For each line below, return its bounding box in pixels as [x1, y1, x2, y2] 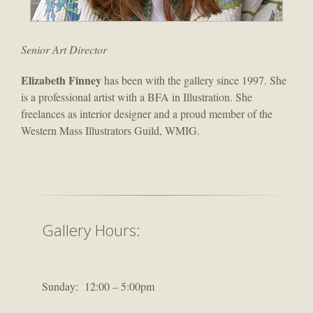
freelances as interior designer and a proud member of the [21, 105, 272, 121]
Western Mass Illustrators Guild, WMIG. [21, 122, 200, 138]
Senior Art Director [21, 41, 107, 57]
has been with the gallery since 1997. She [101, 72, 286, 87]
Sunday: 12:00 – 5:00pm [42, 278, 154, 293]
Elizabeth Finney [21, 71, 101, 88]
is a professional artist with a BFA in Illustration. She [21, 89, 252, 104]
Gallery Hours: [21, 219, 140, 241]
